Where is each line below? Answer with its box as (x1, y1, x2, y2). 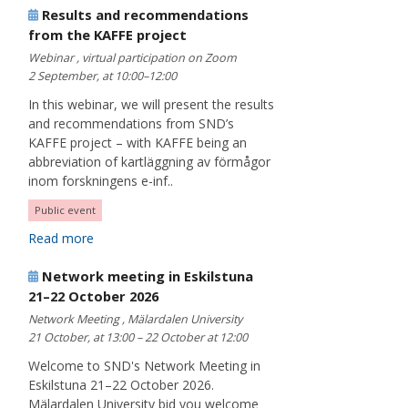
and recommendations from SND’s (28, 115, 234, 133)
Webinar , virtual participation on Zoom (28, 50, 237, 66)
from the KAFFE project (28, 25, 187, 45)
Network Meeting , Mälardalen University (28, 311, 242, 328)
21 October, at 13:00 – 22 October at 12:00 (28, 330, 248, 346)
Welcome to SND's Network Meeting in (28, 357, 260, 375)
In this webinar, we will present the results (28, 96, 274, 114)
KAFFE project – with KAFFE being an (28, 134, 247, 152)
